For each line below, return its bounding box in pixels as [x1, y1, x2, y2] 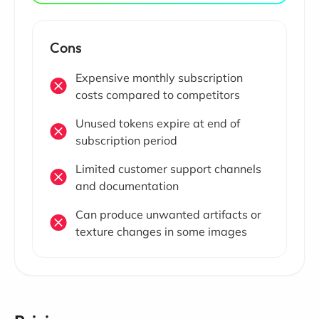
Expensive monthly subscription [75, 70, 243, 85]
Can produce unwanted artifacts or [75, 206, 261, 221]
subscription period [75, 132, 177, 147]
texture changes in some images [75, 224, 247, 239]
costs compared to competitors [75, 87, 240, 102]
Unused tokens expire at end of [75, 115, 240, 130]
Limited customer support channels [75, 161, 261, 176]
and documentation [75, 178, 179, 193]
